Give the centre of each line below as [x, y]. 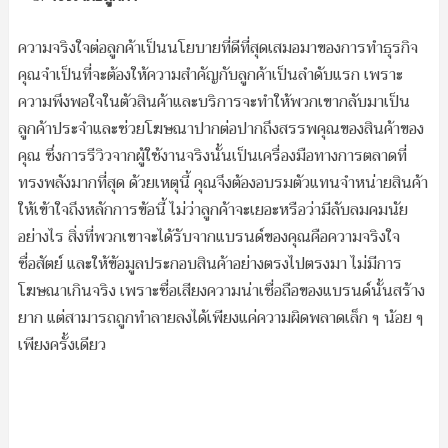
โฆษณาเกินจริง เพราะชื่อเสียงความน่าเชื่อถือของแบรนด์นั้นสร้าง [221, 290]
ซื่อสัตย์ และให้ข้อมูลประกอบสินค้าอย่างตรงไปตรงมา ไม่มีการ [209, 263]
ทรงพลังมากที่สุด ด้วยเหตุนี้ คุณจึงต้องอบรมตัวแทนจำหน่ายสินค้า [222, 182]
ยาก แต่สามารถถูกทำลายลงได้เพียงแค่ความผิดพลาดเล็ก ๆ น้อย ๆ [220, 317]
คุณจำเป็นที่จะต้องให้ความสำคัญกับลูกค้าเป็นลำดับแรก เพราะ [210, 74]
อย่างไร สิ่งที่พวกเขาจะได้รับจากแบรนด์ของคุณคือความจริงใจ [208, 236]
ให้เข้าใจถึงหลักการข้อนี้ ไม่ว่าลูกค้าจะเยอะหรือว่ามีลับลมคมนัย [212, 209]
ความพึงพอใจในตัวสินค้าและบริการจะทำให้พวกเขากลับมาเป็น [213, 101]
